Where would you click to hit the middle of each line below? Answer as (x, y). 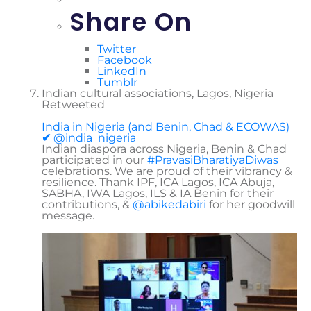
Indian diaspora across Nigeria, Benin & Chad (164, 149)
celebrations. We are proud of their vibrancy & (167, 171)
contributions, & (87, 204)
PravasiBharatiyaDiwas (217, 160)
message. (68, 215)
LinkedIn (122, 71)
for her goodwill (251, 204)
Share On (131, 22)
